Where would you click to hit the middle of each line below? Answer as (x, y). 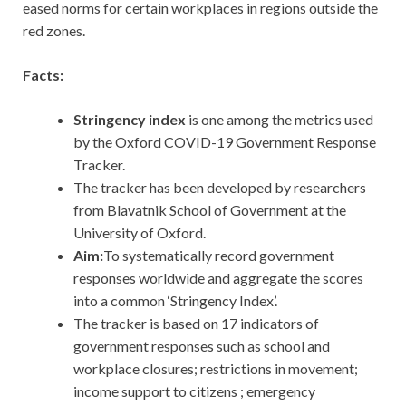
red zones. (54, 31)
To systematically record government (219, 256)
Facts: (43, 75)
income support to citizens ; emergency (194, 391)
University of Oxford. (140, 233)
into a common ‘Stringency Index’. (175, 301)
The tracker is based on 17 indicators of (196, 324)
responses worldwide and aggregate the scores (218, 278)
